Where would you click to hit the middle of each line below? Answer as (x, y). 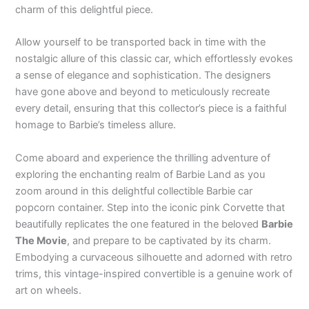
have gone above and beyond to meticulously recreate (143, 92)
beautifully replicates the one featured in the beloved (139, 224)
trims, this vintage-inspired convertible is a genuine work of (154, 273)
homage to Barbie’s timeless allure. (96, 125)
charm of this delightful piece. (84, 10)
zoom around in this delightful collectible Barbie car (134, 191)
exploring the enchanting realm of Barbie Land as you (140, 174)
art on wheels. (49, 290)
